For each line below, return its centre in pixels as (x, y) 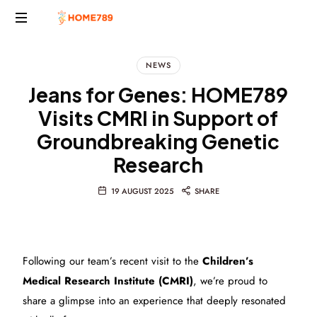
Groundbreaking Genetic (158, 141)
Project (53, 47)
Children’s (228, 261)
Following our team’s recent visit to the (113, 261)
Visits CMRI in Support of (158, 118)
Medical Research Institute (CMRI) (108, 281)
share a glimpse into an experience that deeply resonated (155, 301)
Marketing (59, 63)
